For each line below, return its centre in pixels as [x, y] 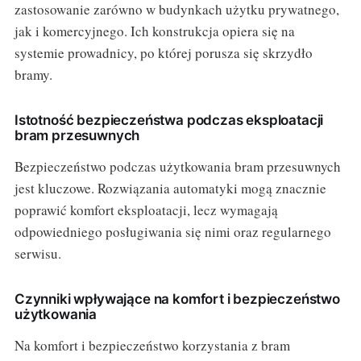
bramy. [33, 75]
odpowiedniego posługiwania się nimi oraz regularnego [172, 232]
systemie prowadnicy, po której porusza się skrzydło [163, 53]
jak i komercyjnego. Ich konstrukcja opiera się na [154, 31]
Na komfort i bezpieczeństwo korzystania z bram [152, 346]
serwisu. [37, 254]
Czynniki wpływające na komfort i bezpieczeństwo [177, 299]
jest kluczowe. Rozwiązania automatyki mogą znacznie [170, 189]
